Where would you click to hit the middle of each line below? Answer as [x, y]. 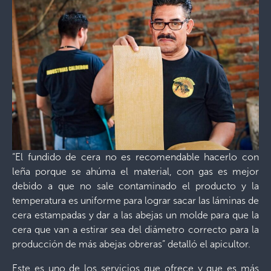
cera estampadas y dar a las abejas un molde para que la [135, 215]
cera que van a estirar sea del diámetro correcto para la [135, 229]
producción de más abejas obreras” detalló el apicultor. [131, 244]
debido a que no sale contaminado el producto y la [135, 186]
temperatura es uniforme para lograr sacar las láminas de [135, 200]
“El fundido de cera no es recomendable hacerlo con [135, 157]
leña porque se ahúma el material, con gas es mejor [135, 171]
